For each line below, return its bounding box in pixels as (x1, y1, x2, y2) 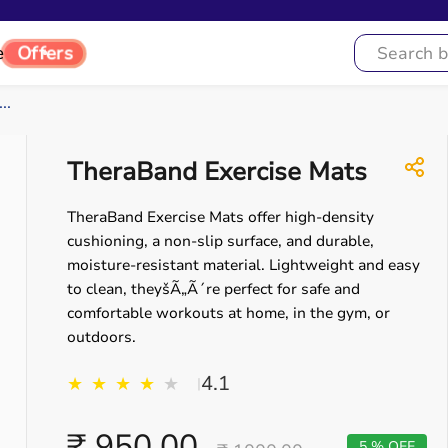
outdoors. (67, 327, 136, 347)
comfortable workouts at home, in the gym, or (67, 303, 390, 323)
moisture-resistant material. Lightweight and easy (67, 255, 420, 275)
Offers (16, 40, 72, 65)
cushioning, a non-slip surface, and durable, (67, 231, 374, 251)
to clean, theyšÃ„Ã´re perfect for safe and (67, 279, 360, 299)
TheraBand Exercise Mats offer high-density (67, 207, 374, 227)
